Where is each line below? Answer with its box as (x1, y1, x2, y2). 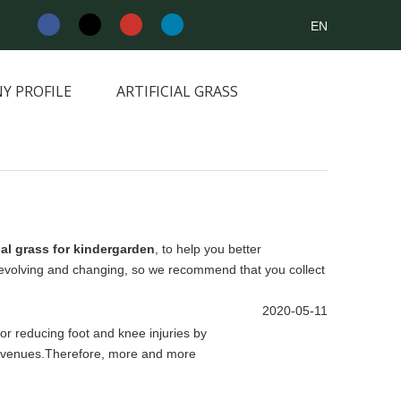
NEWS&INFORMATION (31, 128, 184, 148)
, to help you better (155, 242, 261, 256)
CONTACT (229, 128, 298, 148)
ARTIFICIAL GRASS (116, 81, 238, 101)
